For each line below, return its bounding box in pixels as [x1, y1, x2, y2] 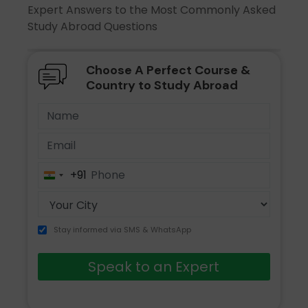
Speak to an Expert [88, 257, 220, 277]
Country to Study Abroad [85, 77, 238, 94]
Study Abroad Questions [27, 19, 158, 35]
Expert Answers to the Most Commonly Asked [27, 2, 276, 19]
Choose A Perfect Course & [85, 62, 250, 79]
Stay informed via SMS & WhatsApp [54, 223, 192, 235]
